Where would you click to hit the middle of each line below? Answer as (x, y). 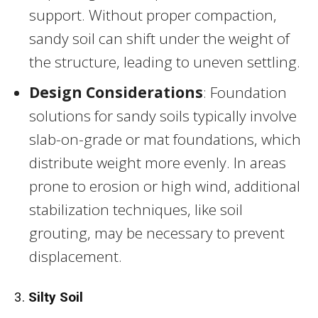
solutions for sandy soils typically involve (163, 115)
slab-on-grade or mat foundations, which (165, 139)
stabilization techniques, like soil (136, 209)
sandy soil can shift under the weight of (159, 38)
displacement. (76, 256)
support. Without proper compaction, (153, 15)
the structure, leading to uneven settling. (165, 61)
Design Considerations (116, 92)
